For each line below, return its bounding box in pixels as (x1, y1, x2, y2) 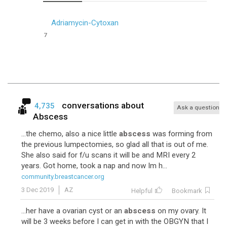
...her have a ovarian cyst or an (21, 206, 124, 215)
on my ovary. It (156, 206, 206, 215)
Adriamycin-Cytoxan (51, 18, 119, 27)
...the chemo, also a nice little (21, 129, 119, 138)
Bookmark (171, 187, 202, 195)
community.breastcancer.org (21, 173, 104, 180)
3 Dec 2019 (21, 186, 54, 194)
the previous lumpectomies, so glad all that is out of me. (21, 140, 208, 149)
